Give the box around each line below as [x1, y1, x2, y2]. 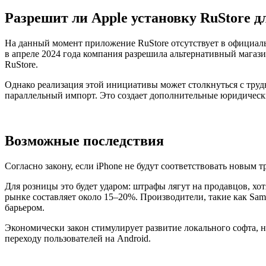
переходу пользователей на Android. [5, 233, 151, 243]
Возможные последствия [5, 132, 164, 148]
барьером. [5, 202, 45, 213]
